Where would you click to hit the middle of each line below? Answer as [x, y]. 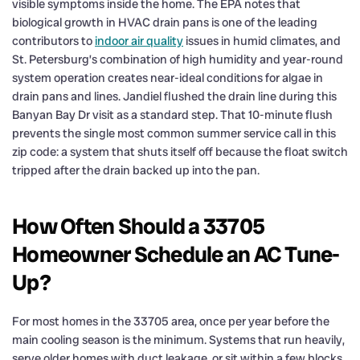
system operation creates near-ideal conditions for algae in [168, 78]
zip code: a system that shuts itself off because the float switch [180, 151]
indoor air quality [139, 41]
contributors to [53, 41]
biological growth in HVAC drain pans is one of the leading [165, 22]
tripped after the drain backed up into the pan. [136, 170]
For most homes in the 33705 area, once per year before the [171, 321]
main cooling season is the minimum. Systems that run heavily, [178, 340]
